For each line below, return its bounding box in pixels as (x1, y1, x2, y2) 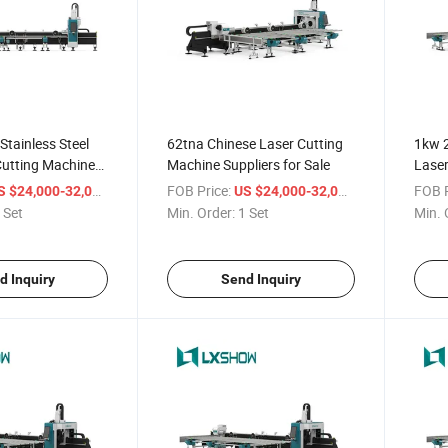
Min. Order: (167, 203, 236, 223)
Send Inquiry (220, 271, 301, 288)
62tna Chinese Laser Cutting (167, 134, 344, 154)
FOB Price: (167, 181, 232, 201)
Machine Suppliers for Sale (167, 155, 331, 175)
